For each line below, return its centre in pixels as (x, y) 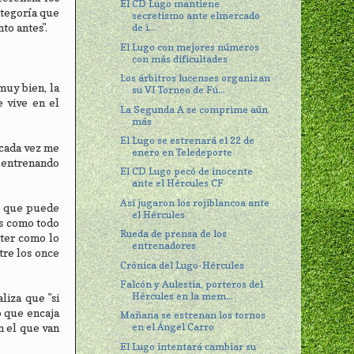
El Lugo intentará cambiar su (188, 346)
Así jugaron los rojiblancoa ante (195, 202)
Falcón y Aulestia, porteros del (192, 284)
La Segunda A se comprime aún (194, 109)
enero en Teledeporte (183, 152)
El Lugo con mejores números (190, 47)
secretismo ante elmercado (196, 16)
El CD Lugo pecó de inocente (187, 171)
